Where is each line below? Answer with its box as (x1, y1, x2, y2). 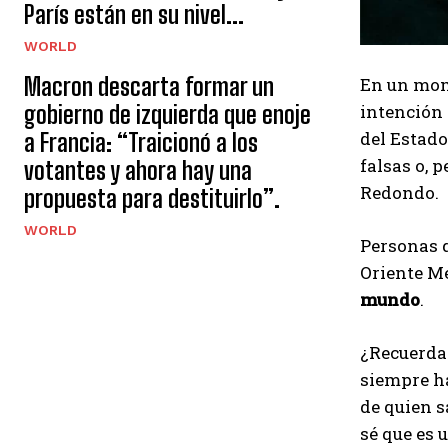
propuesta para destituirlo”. (24, 184, 280, 213)
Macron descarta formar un (24, 72, 274, 101)
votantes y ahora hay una (24, 156, 252, 185)
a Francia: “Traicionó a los (24, 128, 258, 157)
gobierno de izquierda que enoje (24, 100, 311, 129)
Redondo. (360, 181, 439, 204)
